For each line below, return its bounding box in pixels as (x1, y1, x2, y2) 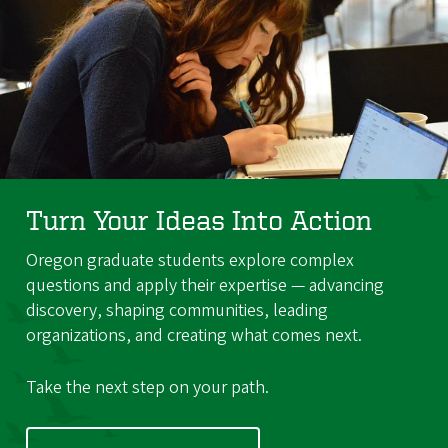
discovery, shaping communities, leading (25, 297, 328, 323)
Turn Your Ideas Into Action (25, 204, 372, 236)
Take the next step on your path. (25, 374, 269, 400)
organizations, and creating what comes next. (25, 322, 362, 348)
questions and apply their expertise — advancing (25, 272, 384, 298)
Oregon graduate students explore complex (25, 247, 354, 273)
